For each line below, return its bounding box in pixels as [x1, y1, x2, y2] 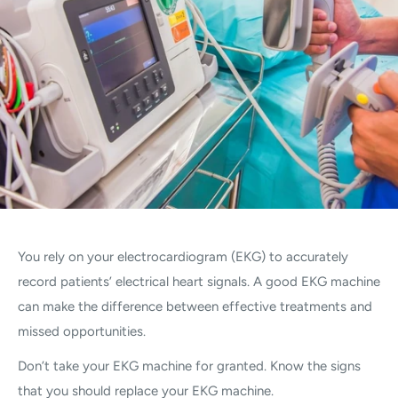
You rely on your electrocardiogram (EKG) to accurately [18, 249, 348, 266]
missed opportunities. [18, 323, 146, 340]
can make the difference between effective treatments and [18, 298, 372, 315]
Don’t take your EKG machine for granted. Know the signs [18, 357, 361, 374]
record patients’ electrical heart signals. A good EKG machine [18, 274, 380, 291]
